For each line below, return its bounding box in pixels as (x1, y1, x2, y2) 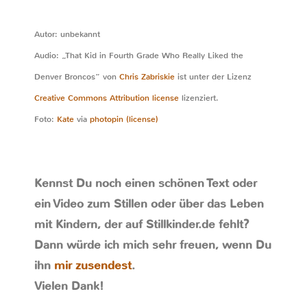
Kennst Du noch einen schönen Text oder (34, 175, 257, 191)
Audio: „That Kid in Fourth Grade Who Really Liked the (34, 50, 243, 61)
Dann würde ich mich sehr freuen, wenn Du (34, 237, 271, 253)
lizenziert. (179, 93, 219, 103)
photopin (90, 114, 123, 125)
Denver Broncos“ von (34, 71, 119, 82)
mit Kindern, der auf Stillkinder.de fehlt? (34, 217, 249, 232)
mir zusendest (54, 258, 132, 273)
